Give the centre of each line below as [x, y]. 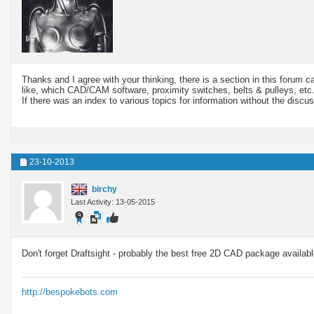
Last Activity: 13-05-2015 [113, 202]
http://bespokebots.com [70, 292]
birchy [104, 189]
